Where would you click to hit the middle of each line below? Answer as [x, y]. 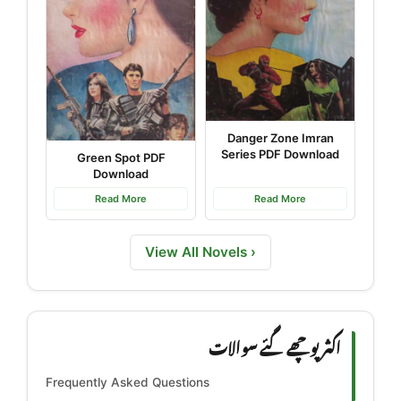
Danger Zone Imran [280, 137]
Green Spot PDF [121, 158]
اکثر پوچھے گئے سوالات [275, 346]
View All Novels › [200, 252]
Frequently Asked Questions [128, 382]
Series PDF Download [280, 154]
